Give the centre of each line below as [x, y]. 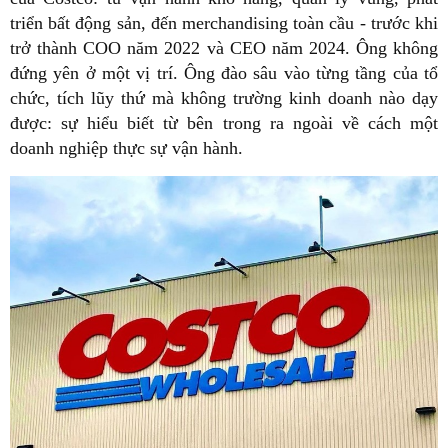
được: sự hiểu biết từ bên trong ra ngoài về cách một [224, 123]
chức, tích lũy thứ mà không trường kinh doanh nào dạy [224, 98]
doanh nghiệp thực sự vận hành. [126, 148]
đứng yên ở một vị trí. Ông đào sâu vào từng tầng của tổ [224, 73]
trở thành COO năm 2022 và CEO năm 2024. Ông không [224, 48]
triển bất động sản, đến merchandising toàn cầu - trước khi [224, 23]
